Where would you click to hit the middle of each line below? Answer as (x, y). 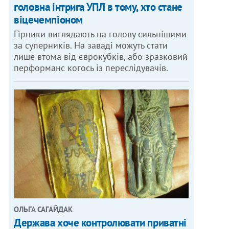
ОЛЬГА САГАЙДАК (43, 210)
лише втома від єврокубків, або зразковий (101, 56)
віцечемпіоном (48, 19)
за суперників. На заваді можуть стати (91, 45)
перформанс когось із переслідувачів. (91, 67)
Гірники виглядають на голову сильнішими (100, 34)
